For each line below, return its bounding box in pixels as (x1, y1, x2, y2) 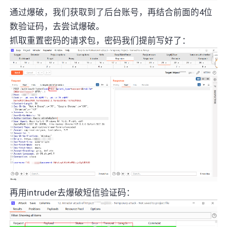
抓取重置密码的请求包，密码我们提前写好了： (10, 35, 191, 46)
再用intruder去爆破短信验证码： (10, 187, 135, 198)
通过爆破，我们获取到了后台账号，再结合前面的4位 (10, 7, 213, 17)
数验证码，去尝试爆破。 (10, 21, 105, 31)
